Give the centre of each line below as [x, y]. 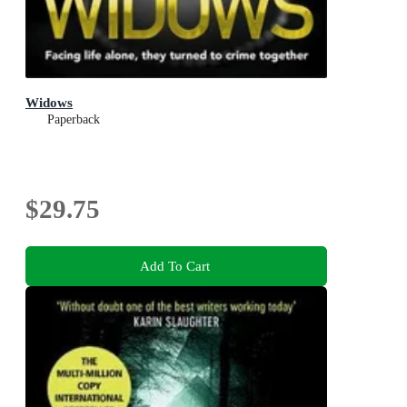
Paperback [74, 119]
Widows [49, 102]
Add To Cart [174, 266]
